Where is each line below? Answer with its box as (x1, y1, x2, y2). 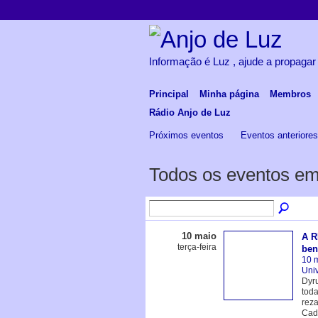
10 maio (181, 230, 216, 241)
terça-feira (177, 241, 216, 252)
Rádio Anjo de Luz (148, 106, 231, 118)
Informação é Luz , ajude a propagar (148, 55, 316, 67)
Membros (269, 88, 311, 99)
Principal (148, 88, 189, 99)
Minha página (199, 88, 259, 99)
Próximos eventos (148, 129, 224, 141)
